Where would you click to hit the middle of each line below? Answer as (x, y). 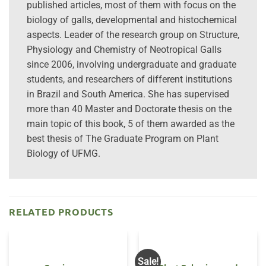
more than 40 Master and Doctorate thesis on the (129, 109)
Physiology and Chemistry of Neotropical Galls (124, 50)
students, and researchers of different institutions (129, 80)
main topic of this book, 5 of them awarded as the (131, 124)
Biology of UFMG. (64, 154)
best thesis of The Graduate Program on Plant (123, 139)
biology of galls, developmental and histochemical (132, 20)
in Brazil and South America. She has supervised (128, 94)
